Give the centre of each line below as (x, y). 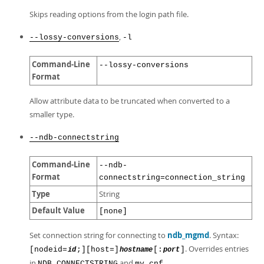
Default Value (58, 210)
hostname (136, 250)
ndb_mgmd (188, 235)
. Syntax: (224, 235)
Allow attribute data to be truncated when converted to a (130, 101)
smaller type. (52, 114)
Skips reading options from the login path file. (109, 14)
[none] (113, 211)
